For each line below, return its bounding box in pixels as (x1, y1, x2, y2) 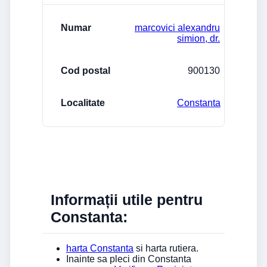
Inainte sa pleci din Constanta (66, 253, 191, 264)
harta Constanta (66, 243, 133, 253)
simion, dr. (177, 33, 220, 44)
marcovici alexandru (135, 22, 220, 33)
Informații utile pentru (51, 191, 203, 208)
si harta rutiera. (133, 243, 198, 253)
